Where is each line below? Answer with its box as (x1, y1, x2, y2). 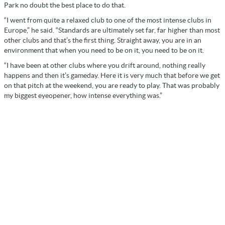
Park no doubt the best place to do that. (4, 1, 127, 10)
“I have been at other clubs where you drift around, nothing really (4, 61, 205, 70)
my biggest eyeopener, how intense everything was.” (4, 91, 162, 100)
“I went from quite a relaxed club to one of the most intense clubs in (4, 16, 211, 25)
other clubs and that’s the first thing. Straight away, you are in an (4, 36, 201, 45)
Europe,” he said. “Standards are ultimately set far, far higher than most (4, 26, 220, 35)
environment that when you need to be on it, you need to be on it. (4, 46, 204, 55)
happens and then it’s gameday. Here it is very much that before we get (4, 71, 220, 80)
